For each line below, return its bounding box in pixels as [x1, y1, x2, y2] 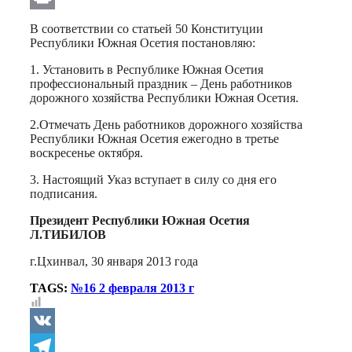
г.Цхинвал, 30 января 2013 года [30, 254, 198, 268]
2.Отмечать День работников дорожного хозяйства [30, 117, 302, 131]
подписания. [30, 186, 97, 200]
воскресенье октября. [30, 145, 143, 159]
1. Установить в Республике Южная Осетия [30, 62, 263, 76]
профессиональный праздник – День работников [30, 76, 292, 90]
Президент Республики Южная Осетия [30, 213, 250, 227]
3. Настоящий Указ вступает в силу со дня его [30, 172, 277, 186]
